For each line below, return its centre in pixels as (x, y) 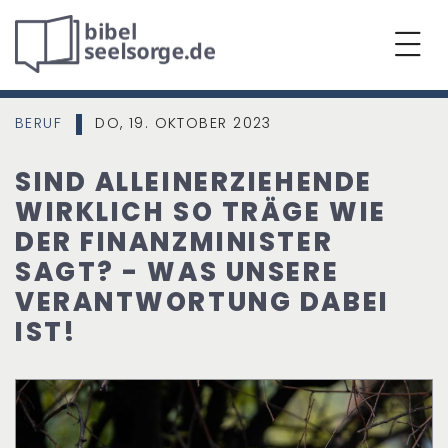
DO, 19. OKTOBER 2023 (180, 123)
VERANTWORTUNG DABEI (202, 301)
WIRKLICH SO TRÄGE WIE (201, 211)
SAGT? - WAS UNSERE (177, 271)
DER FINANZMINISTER (174, 241)
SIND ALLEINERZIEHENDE (194, 181)
